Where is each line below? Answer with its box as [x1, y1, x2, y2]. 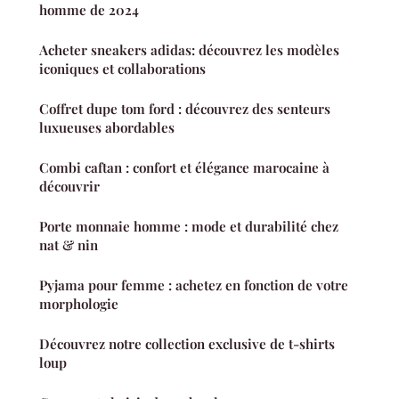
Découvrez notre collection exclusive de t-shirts [39, 335, 335, 354]
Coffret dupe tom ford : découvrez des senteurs [39, 100, 330, 118]
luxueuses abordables [39, 118, 175, 137]
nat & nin [39, 236, 98, 255]
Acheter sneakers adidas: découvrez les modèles [39, 41, 339, 60]
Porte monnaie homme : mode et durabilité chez [39, 217, 338, 236]
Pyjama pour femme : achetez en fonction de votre [39, 276, 348, 295]
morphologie [39, 295, 118, 313]
